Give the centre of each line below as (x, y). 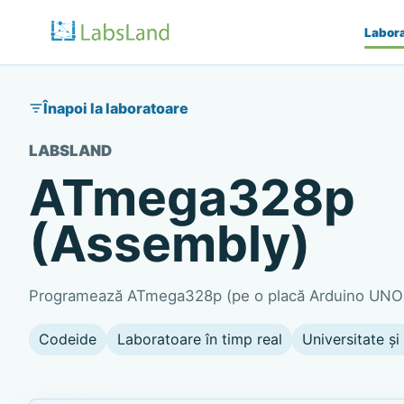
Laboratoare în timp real (199, 340)
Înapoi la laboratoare (116, 109)
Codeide (68, 340)
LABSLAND (70, 151)
